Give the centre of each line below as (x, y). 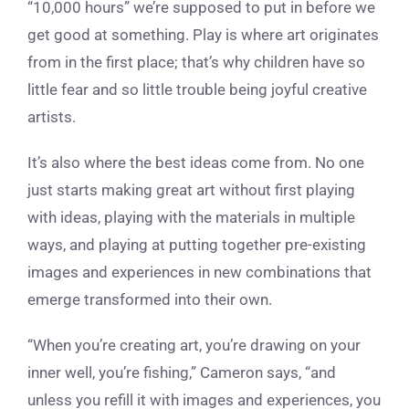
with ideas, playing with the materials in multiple (191, 217)
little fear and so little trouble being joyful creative (197, 89)
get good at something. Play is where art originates (203, 34)
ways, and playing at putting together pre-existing (197, 244)
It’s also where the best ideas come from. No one (196, 162)
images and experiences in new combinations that (199, 272)
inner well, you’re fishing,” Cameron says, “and (182, 372)
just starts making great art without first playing (191, 189)
